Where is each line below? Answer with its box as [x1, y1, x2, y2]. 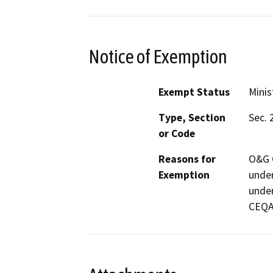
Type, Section [158, 111, 225, 125]
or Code [158, 127, 195, 141]
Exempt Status [158, 85, 230, 99]
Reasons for [158, 152, 216, 166]
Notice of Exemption [88, 45, 227, 68]
